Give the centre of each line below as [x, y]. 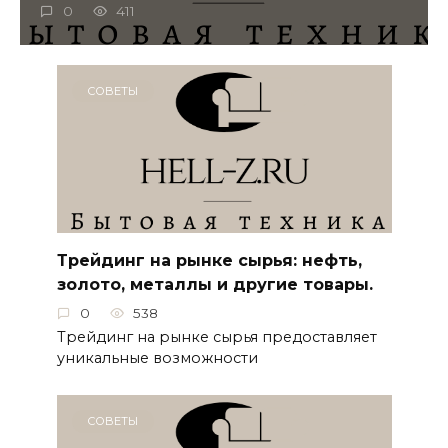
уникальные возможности [157, 358]
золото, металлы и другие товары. [214, 284]
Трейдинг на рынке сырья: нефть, [209, 260]
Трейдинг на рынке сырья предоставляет [216, 337]
